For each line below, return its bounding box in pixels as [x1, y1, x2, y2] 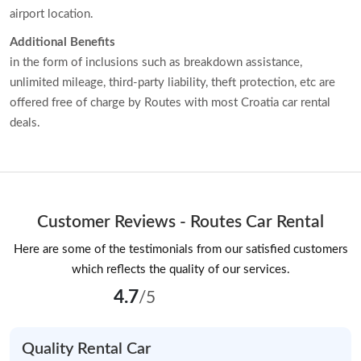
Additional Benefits [10, 35, 115, 48]
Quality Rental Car [22, 340, 151, 357]
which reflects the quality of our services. [71, 263, 290, 276]
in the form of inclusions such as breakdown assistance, [10, 56, 302, 68]
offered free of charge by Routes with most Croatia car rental [10, 96, 330, 109]
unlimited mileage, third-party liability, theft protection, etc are [10, 76, 335, 89]
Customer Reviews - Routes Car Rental [37, 213, 324, 230]
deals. [10, 116, 40, 129]
